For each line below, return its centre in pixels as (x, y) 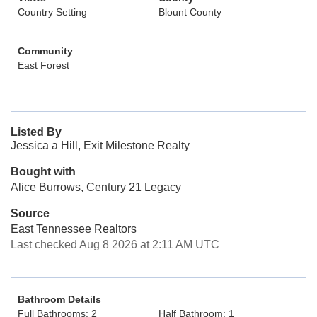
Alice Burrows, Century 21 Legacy (96, 187)
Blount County (190, 12)
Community (45, 51)
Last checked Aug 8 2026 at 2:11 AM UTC (115, 244)
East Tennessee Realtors (74, 229)
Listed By (36, 132)
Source (30, 213)
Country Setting (52, 12)
